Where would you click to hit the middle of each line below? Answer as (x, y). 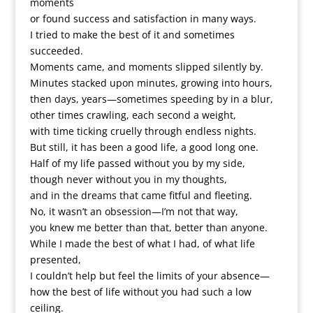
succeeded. (56, 51)
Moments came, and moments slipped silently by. (146, 67)
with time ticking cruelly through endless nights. (143, 131)
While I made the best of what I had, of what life (142, 243)
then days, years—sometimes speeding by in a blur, (151, 99)
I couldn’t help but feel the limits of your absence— (150, 276)
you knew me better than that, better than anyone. (148, 227)
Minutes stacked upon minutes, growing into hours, (151, 83)
